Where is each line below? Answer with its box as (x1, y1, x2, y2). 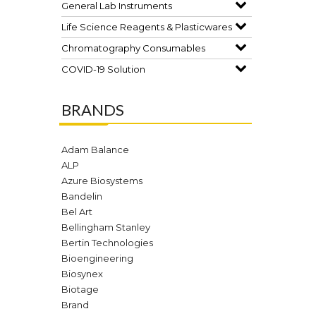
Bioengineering (61, 253, 133, 264)
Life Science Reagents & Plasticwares (61, 21, 232, 32)
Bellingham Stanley (61, 221, 150, 233)
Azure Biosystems (61, 175, 142, 186)
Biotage (61, 284, 99, 295)
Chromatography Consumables (61, 42, 205, 54)
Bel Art (61, 206, 92, 217)
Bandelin (61, 190, 102, 202)
